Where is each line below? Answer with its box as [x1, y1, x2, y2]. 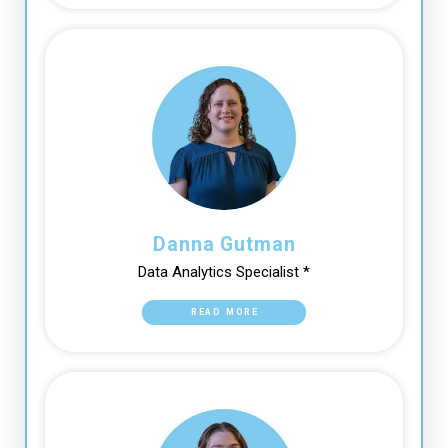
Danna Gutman [152, 232, 297, 256]
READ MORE [190, 307, 259, 318]
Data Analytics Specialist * [137, 262, 310, 281]
